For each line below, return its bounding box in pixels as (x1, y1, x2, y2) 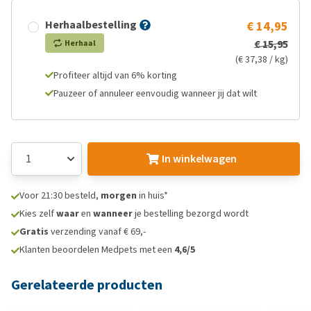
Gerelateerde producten (11, 276, 162, 294)
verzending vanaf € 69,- (49, 225, 146, 238)
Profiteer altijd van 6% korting (53, 69, 177, 82)
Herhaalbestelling (45, 17, 137, 32)
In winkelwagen (161, 151, 237, 166)
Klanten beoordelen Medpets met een (19, 243, 174, 256)
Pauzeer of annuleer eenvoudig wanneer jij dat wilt (53, 87, 257, 100)
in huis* (137, 189, 168, 202)
